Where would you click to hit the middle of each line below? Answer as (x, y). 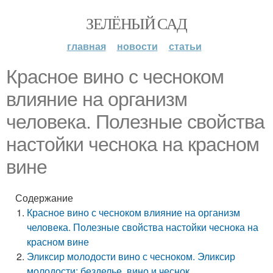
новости (137, 46)
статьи (185, 46)
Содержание (44, 198)
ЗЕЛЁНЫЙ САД (136, 23)
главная (86, 46)
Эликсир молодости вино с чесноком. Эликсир (131, 256)
